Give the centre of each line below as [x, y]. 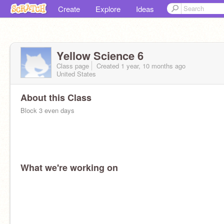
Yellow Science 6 [100, 55]
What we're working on [69, 167]
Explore [108, 9]
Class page [73, 66]
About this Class [56, 97]
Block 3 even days [47, 110]
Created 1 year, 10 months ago [140, 66]
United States [76, 74]
